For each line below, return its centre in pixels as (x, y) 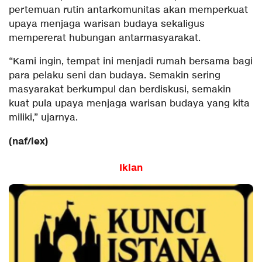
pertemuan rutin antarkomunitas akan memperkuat (128, 11)
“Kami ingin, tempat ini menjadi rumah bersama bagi (131, 62)
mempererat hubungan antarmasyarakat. (105, 39)
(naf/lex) (28, 142)
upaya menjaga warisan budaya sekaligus (107, 25)
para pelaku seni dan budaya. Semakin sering (115, 76)
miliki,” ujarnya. (43, 118)
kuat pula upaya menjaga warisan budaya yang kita (129, 104)
